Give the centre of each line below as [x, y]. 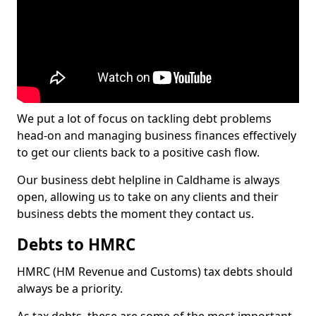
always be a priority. [70, 288]
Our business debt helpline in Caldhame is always [148, 180]
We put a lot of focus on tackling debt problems [144, 119]
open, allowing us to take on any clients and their [148, 197]
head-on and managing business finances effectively [157, 135]
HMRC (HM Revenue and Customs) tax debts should [155, 272]
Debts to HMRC [76, 244]
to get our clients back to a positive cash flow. [138, 152]
